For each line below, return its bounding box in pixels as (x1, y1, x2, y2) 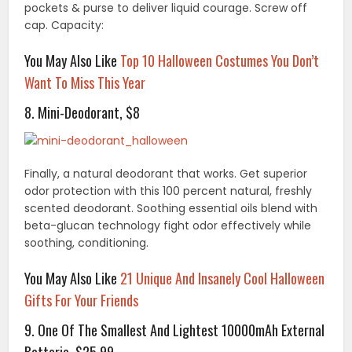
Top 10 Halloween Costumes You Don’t (120, 50, 320, 71)
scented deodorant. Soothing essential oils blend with (24, 200, 318, 217)
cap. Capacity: (24, 17, 104, 34)
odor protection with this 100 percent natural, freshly (24, 183, 313, 200)
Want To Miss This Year (24, 72, 146, 93)
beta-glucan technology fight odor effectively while (24, 218, 312, 234)
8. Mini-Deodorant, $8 (24, 102, 141, 123)
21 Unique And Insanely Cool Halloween (120, 268, 325, 289)
